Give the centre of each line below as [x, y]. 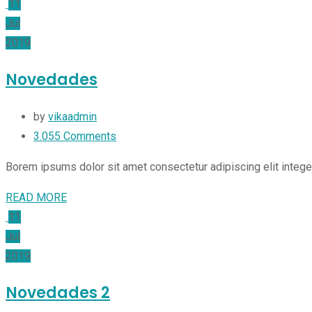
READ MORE [36, 198]
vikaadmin [72, 117]
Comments [88, 136]
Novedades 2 [58, 293]
